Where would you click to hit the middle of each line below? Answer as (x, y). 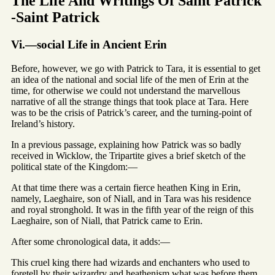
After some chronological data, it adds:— (91, 241)
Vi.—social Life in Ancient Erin (89, 44)
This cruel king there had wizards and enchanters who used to (130, 262)
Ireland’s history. (43, 123)
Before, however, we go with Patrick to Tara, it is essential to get (136, 68)
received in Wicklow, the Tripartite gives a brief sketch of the (128, 155)
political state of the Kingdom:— (74, 166)
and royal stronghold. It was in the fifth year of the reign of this (132, 209)
